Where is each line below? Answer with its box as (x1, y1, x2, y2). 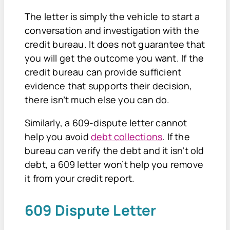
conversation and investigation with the (25, 24, 199, 36)
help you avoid (25, 130, 91, 143)
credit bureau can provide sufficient (25, 65, 182, 78)
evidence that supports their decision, (25, 79, 193, 92)
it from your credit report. (25, 171, 135, 184)
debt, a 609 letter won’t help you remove (25, 158, 204, 170)
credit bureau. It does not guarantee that (25, 37, 205, 50)
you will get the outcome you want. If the (25, 51, 204, 64)
